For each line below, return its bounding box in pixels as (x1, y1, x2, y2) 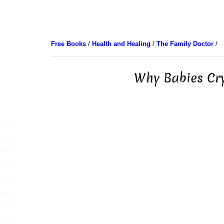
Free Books (50, 40, 86, 47)
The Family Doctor (156, 40, 213, 47)
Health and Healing (91, 40, 150, 47)
